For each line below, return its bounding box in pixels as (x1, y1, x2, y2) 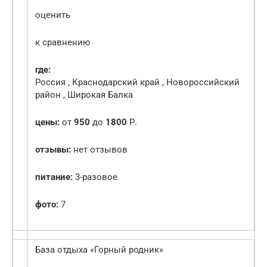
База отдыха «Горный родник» (35, 244, 163, 256)
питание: (35, 172, 73, 183)
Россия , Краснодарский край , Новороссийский (35, 77, 240, 88)
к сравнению (35, 37, 90, 48)
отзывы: (35, 144, 71, 156)
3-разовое (73, 172, 117, 183)
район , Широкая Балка (35, 89, 133, 101)
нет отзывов (71, 144, 128, 156)
